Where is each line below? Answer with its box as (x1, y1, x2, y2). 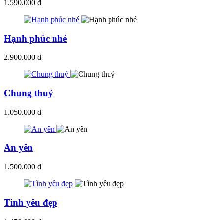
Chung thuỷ (4, 88, 53, 99)
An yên (4, 142, 33, 153)
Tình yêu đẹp (4, 197, 57, 208)
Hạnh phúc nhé (4, 33, 67, 44)
